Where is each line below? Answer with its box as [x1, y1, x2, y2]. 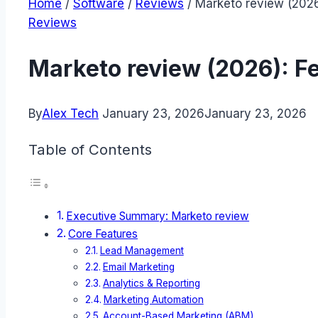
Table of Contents [28, 140, 152, 158]
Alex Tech [42, 106, 99, 121]
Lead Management [99, 245, 184, 257]
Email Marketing [102, 261, 175, 273]
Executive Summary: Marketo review [66, 209, 250, 224]
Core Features [68, 227, 138, 241]
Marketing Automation [103, 294, 204, 306]
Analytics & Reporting [102, 278, 200, 290]
